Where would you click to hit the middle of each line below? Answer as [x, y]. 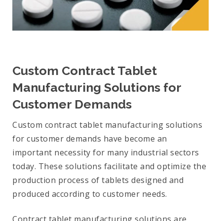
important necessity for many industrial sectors [106, 153]
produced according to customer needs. [90, 194]
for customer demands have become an [90, 139]
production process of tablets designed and [98, 180]
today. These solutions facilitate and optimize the [109, 166]
